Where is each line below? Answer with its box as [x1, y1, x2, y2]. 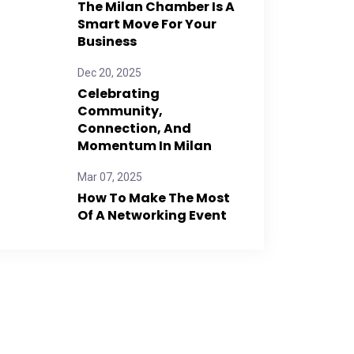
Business [77, 32, 137, 51]
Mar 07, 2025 [77, 171, 142, 183]
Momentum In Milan [77, 137, 212, 155]
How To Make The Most [77, 189, 230, 207]
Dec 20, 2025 [77, 66, 141, 79]
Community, [77, 102, 163, 120]
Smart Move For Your [77, 15, 217, 33]
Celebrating [77, 85, 160, 103]
